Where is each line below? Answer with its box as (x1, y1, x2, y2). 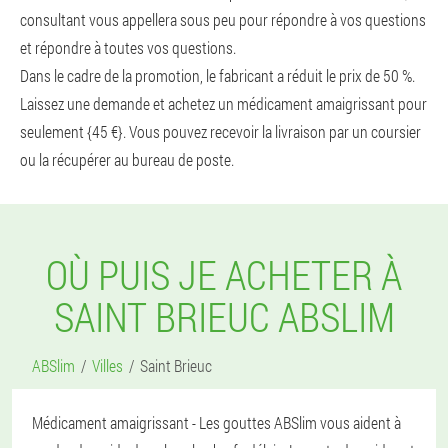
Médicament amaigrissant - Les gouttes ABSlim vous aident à (32, 412, 401, 433)
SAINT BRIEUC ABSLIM (53, 290, 395, 343)
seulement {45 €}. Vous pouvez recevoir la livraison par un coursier (20, 121, 421, 142)
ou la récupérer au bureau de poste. (20, 149, 234, 170)
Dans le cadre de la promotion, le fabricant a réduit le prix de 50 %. (20, 65, 415, 86)
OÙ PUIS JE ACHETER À (46, 248, 402, 301)
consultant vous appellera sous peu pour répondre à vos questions (20, 9, 426, 30)
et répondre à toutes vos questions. (20, 37, 236, 58)
